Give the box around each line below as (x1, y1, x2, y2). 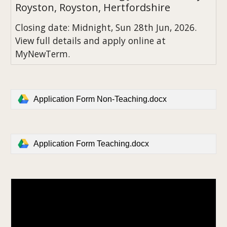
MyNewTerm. (15, 48, 70, 60)
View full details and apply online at (15, 34, 166, 47)
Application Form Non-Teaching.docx (33, 95, 167, 103)
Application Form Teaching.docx (33, 139, 149, 148)
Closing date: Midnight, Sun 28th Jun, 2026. (15, 21, 197, 34)
